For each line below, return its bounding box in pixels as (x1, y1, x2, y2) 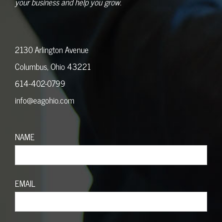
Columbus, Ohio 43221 (15, 59, 91, 74)
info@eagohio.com (15, 93, 74, 108)
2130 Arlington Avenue (15, 43, 89, 57)
